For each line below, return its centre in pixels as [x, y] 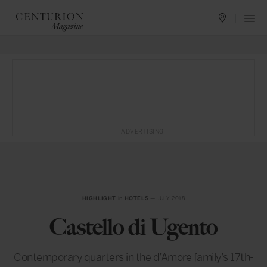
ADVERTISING [142, 132]
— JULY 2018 [167, 198]
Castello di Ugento [133, 227]
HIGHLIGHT [99, 198]
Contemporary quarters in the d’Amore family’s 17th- [133, 257]
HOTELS [136, 198]
